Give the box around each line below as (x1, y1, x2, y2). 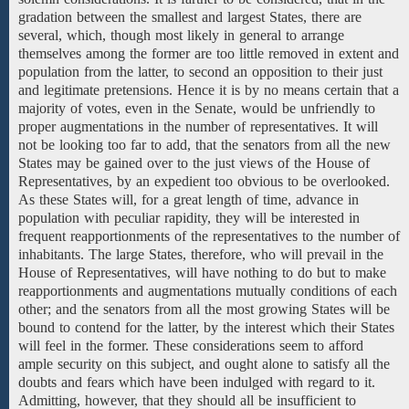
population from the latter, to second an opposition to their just (18, 64, 383, 79)
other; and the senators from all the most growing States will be (18, 301, 390, 317)
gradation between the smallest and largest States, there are (18, 9, 362, 25)
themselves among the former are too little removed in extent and (18, 46, 399, 61)
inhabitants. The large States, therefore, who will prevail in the (18, 246, 383, 262)
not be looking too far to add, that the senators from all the (18, 137, 366, 152)
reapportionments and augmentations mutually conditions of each (18, 283, 397, 299)
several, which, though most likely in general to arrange (18, 27, 344, 43)
